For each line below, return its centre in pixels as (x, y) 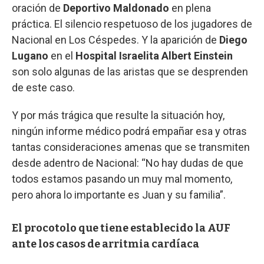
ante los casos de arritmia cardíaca (105, 244)
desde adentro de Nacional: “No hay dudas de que (128, 163)
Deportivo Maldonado (116, 8)
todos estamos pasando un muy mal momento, (122, 179)
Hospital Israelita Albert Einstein (154, 55)
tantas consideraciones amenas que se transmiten (131, 147)
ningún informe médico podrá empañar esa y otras (129, 131)
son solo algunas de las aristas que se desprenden (130, 71)
